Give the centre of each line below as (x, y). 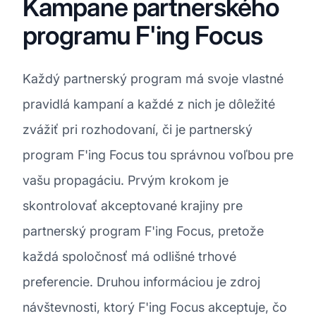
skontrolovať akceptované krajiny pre (133, 205)
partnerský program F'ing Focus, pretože (143, 231)
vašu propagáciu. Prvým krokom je (126, 180)
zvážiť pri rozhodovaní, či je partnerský (138, 129)
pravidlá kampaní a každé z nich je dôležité (149, 104)
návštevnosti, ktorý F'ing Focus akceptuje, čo (155, 307)
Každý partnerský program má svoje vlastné (153, 78)
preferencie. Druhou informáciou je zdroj (141, 281)
